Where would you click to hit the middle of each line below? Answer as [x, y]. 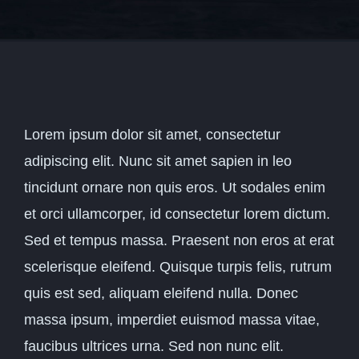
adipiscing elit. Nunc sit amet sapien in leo [158, 161]
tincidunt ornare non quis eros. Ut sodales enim [175, 188]
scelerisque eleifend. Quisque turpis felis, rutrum [178, 267]
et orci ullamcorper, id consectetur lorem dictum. [177, 214]
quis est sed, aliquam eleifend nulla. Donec [161, 293]
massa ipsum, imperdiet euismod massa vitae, [172, 320]
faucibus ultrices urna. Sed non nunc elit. [154, 346]
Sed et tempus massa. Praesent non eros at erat [179, 240]
